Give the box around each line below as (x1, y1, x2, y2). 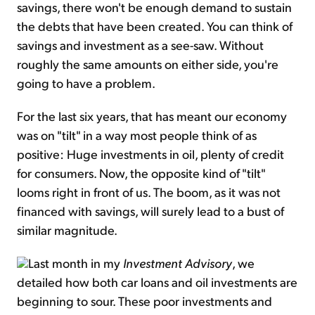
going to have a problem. (17, 75, 155, 91)
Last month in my (28, 255, 123, 271)
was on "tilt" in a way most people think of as (17, 127, 257, 143)
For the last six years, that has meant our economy (17, 108, 287, 124)
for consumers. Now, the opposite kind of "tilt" (17, 165, 265, 181)
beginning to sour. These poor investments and (17, 292, 272, 309)
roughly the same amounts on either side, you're (17, 56, 278, 72)
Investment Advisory (123, 255, 232, 271)
